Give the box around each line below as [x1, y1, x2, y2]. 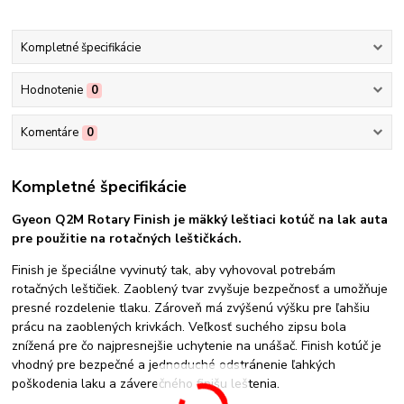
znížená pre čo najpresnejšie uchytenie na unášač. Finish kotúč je [12, 336, 382, 354]
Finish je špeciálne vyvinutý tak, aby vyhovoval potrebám [12, 261, 336, 279]
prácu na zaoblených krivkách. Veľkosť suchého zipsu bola [12, 317, 347, 335]
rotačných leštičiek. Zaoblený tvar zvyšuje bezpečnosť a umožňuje [12, 280, 389, 298]
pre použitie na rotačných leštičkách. [12, 229, 243, 247]
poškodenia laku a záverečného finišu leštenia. [12, 374, 280, 392]
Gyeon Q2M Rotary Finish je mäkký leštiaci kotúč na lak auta [12, 210, 389, 228]
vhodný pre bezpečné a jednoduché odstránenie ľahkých [12, 355, 336, 373]
